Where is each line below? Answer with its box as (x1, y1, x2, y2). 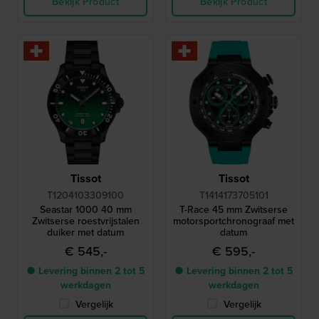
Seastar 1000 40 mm (39, 202, 132, 217)
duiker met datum (47, 224, 124, 240)
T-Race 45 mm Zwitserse (179, 202, 288, 217)
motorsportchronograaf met (173, 213, 294, 229)
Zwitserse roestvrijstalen (31, 213, 140, 229)
